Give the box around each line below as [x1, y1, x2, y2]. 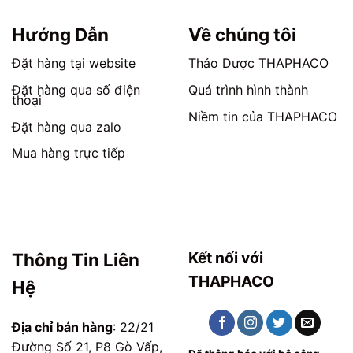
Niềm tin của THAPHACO [188, 108, 337, 124]
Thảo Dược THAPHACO [188, 54, 329, 71]
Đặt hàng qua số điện [12, 81, 140, 98]
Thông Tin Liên [12, 249, 139, 271]
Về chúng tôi [188, 24, 296, 46]
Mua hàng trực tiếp [12, 145, 125, 162]
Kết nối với [188, 248, 263, 268]
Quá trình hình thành [188, 81, 308, 98]
